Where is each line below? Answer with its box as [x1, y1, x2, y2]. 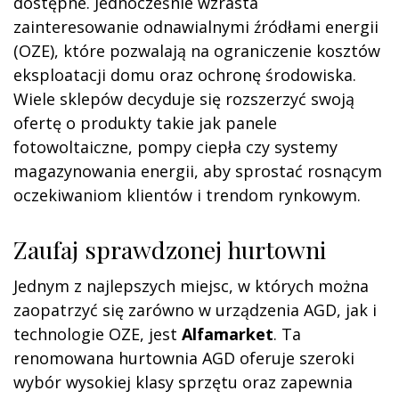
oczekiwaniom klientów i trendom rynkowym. [13, 183, 361, 206]
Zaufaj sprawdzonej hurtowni [13, 232, 326, 265]
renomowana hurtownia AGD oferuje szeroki [13, 346, 354, 369]
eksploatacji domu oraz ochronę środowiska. [13, 63, 356, 85]
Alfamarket [182, 322, 273, 345]
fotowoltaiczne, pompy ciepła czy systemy [13, 135, 338, 158]
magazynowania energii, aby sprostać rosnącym [13, 159, 382, 182]
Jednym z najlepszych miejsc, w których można [13, 274, 369, 297]
